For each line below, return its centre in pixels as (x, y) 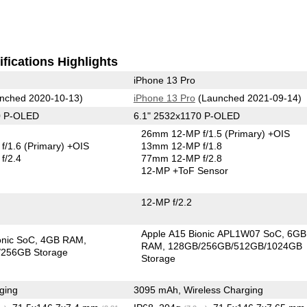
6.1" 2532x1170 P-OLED (186, 115)
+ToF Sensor (201, 170)
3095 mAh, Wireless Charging (198, 290)
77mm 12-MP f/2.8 (182, 158)
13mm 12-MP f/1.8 (182, 146)
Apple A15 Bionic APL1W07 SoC (212, 233)
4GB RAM (62, 240)
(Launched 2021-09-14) (248, 98)
